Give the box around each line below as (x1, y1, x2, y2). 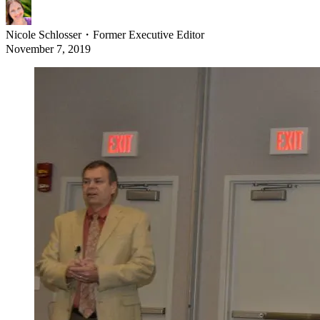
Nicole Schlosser (6, 29, 81, 41)
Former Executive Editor (93, 29, 204, 41)
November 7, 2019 (6, 43, 91, 56)
